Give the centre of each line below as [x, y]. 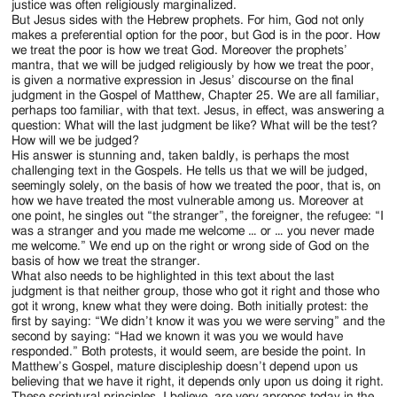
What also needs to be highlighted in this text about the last [173, 277]
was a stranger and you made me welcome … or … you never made [193, 232]
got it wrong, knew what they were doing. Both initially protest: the [190, 307]
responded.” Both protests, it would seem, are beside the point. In [189, 352]
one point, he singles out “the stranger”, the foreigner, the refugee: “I [198, 217]
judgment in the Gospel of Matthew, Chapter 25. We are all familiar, [196, 96]
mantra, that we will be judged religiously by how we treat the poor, [193, 66]
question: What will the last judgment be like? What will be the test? [195, 126]
